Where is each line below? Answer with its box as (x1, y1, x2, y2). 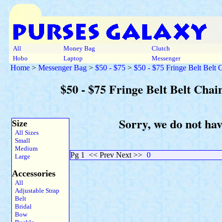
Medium (12, 145, 38, 152)
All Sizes (12, 129, 39, 136)
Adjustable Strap (12, 187, 59, 194)
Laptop (62, 55, 84, 62)
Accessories (12, 168, 55, 178)
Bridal (12, 203, 32, 210)
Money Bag (62, 45, 97, 52)
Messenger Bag (38, 63, 87, 72)
